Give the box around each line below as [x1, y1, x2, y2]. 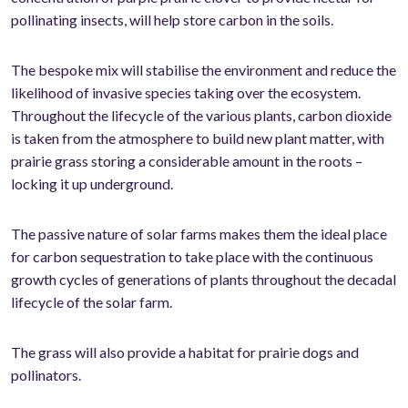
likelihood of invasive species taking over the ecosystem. [11, 84, 361, 102]
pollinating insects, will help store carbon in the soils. [11, 11, 333, 29]
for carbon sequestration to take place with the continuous [11, 248, 373, 266]
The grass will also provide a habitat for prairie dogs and [11, 343, 359, 362]
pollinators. [11, 366, 81, 384]
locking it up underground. [11, 175, 173, 193]
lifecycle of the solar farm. [11, 293, 172, 311]
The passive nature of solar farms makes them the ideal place [11, 225, 387, 243]
